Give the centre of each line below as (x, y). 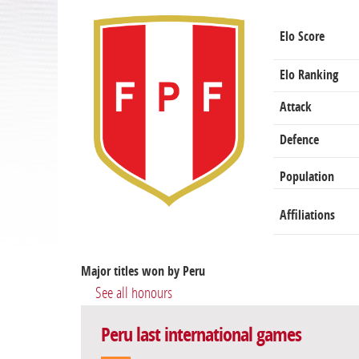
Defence (299, 140)
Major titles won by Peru (143, 272)
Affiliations (307, 216)
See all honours (134, 293)
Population (307, 177)
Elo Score (302, 37)
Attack (296, 107)
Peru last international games (201, 335)
